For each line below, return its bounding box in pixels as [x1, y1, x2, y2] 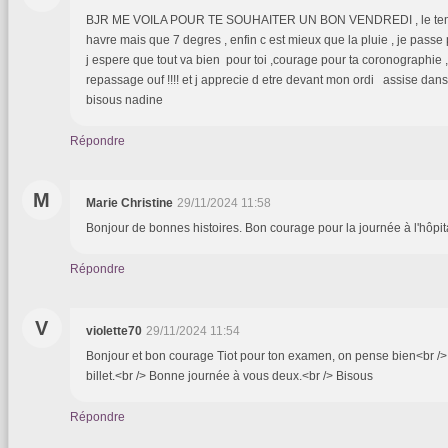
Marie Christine [86, 196, 173, 211]
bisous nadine [86, 93, 163, 108]
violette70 [86, 324, 142, 339]
